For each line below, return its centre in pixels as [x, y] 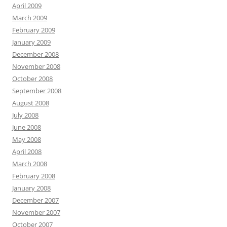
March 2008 [30, 164]
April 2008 [27, 152]
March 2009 [30, 18]
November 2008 [36, 66]
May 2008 [27, 139]
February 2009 [34, 30]
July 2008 [25, 115]
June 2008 [27, 127]
